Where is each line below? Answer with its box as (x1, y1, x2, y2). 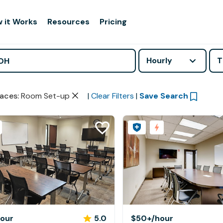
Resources (47, 16, 90, 27)
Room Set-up (20, 91, 70, 101)
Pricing (100, 16, 127, 27)
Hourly (146, 55, 173, 66)
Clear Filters (91, 91, 134, 101)
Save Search (139, 91, 188, 101)
